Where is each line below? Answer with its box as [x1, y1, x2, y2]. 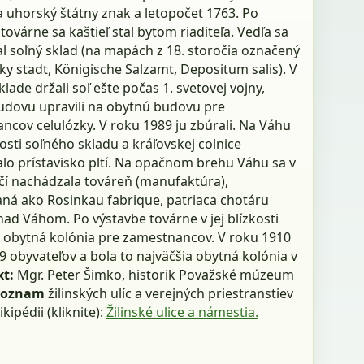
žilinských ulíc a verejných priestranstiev [47, 284, 293, 302]
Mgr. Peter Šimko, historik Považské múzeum [16, 265, 294, 284]
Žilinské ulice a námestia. [106, 302, 258, 321]
